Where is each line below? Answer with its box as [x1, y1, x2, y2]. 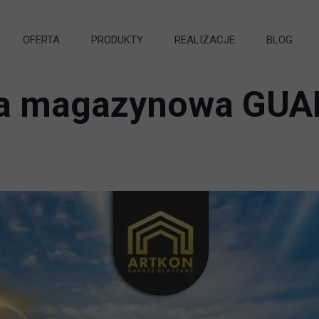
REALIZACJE [174, 33, 235, 46]
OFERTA [22, 33, 60, 46]
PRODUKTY [90, 33, 143, 46]
